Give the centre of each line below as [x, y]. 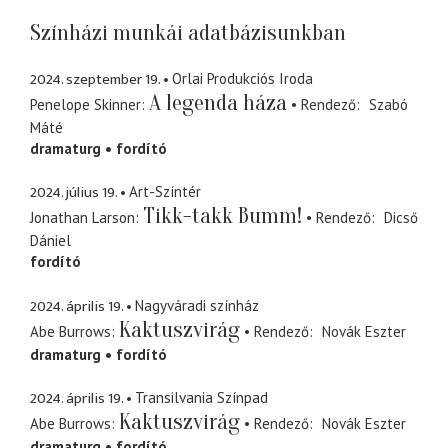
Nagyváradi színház [197, 305]
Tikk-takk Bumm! [222, 216]
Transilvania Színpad [201, 398]
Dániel [50, 241]
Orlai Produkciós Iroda [242, 78]
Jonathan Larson [82, 218]
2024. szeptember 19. [95, 79]
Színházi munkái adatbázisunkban [188, 33]
